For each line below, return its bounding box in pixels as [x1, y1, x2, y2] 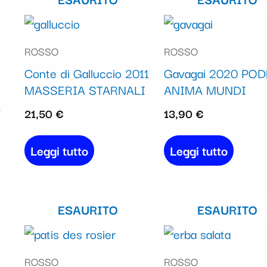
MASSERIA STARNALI [24, 80, 145, 100]
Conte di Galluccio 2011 [24, 63, 149, 83]
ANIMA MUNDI [163, 80, 246, 100]
